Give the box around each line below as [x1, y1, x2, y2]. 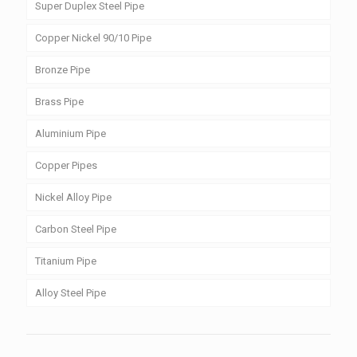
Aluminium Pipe [35, 127, 106, 139]
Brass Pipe [35, 95, 84, 108]
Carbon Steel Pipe [35, 222, 116, 235]
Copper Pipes [35, 159, 97, 171]
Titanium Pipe [35, 254, 96, 267]
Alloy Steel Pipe [35, 286, 106, 299]
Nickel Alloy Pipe [35, 190, 112, 203]
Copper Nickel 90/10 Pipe [35, 31, 151, 44]
